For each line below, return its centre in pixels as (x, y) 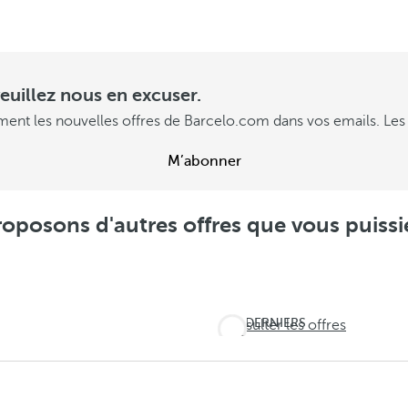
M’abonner (204, 161)
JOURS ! (270, 341)
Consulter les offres (282, 325)
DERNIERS (275, 323)
